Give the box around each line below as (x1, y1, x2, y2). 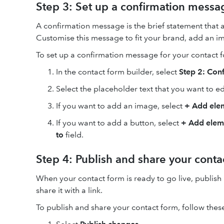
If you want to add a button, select (56, 117, 181, 127)
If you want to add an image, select (56, 100, 184, 110)
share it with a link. (36, 185, 102, 195)
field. (63, 129, 83, 139)
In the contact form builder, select (56, 66, 179, 76)
